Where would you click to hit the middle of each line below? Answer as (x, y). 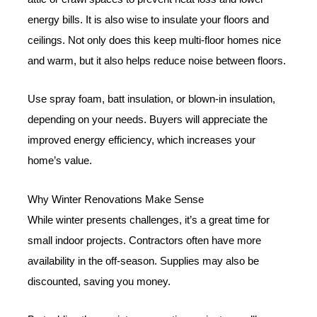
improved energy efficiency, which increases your (142, 140)
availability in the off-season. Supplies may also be (144, 261)
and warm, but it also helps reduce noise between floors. (157, 60)
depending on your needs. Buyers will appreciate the (148, 120)
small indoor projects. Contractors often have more (145, 240)
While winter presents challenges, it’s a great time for (149, 220)
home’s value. (60, 161)
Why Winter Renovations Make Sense (116, 199)
